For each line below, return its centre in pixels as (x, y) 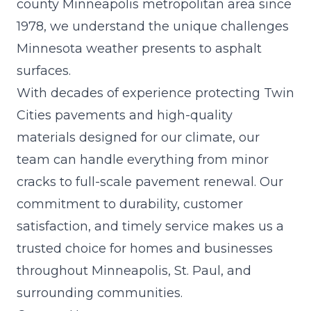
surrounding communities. (100, 293)
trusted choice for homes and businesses (145, 248)
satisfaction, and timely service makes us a (150, 226)
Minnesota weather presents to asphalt (139, 48)
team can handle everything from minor (143, 159)
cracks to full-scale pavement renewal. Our (150, 182)
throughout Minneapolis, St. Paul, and (134, 270)
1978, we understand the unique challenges (153, 26)
